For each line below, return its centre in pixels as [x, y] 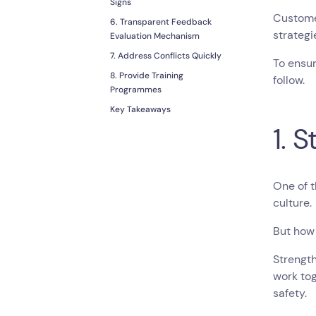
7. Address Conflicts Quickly [166, 56]
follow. [291, 80]
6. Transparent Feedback [161, 22]
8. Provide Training [147, 76]
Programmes [136, 90]
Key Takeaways [140, 110]
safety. [292, 293]
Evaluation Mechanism [155, 36]
